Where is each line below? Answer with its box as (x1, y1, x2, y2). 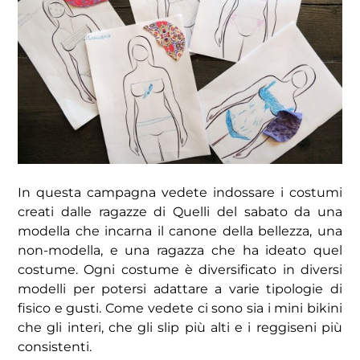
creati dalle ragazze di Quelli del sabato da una (18, 204, 342, 220)
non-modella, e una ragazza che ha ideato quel (18, 243, 342, 259)
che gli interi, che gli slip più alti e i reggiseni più (18, 320, 342, 336)
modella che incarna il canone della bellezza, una (18, 223, 342, 239)
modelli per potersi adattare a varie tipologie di (18, 281, 342, 297)
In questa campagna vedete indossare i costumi (18, 185, 342, 201)
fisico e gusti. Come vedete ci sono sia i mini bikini (18, 301, 342, 317)
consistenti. (18, 339, 92, 355)
